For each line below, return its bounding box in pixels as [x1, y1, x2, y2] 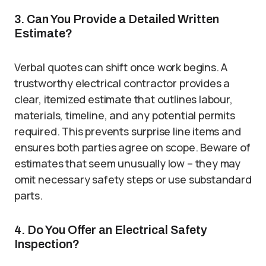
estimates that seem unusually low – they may [14, 156, 241, 171]
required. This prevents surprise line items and [14, 124, 241, 139]
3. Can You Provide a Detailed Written [14, 12, 219, 26]
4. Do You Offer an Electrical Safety [14, 223, 207, 237]
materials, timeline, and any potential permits [14, 108, 235, 123]
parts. [14, 188, 43, 203]
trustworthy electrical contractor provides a [14, 76, 230, 91]
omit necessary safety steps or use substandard [14, 172, 252, 187]
